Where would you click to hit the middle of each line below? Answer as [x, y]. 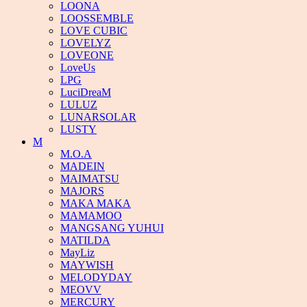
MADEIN [83, 166]
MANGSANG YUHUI [112, 228]
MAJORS [82, 191]
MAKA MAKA [96, 203]
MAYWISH [87, 265]
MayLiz [77, 253]
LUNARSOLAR [98, 117]
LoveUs [78, 67]
